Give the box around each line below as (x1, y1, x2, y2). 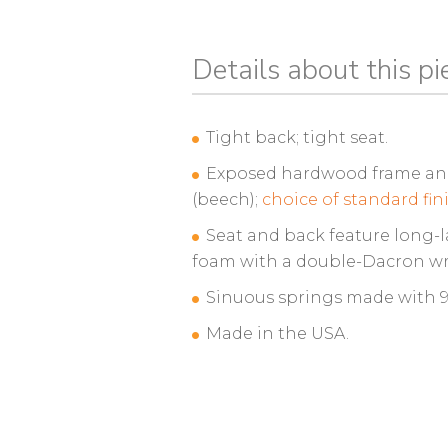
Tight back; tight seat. (206, 128, 388, 147)
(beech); (192, 190, 262, 209)
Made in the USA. (206, 324, 349, 343)
